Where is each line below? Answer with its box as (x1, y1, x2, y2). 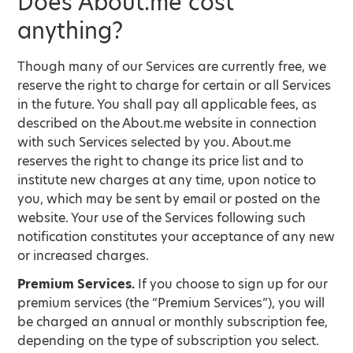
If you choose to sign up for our (135, 275, 329, 293)
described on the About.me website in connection (17, 114, 318, 132)
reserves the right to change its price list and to (17, 152, 304, 170)
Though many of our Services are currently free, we (17, 58, 327, 76)
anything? (17, 16, 124, 46)
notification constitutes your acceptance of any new (17, 228, 336, 246)
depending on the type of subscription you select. (17, 332, 320, 350)
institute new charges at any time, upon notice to (17, 171, 317, 189)
